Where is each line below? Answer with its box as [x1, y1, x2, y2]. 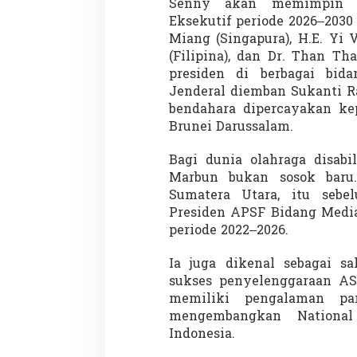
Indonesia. [168, 325, 235, 345]
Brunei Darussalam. [168, 118, 293, 138]
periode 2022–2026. [168, 222, 288, 241]
